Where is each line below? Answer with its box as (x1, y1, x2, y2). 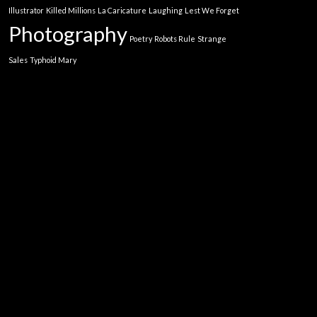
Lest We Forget (185, 6, 240, 16)
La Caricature (98, 6, 147, 16)
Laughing (149, 6, 183, 16)
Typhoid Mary (30, 55, 77, 65)
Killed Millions (46, 6, 96, 16)
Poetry (129, 34, 153, 44)
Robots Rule (154, 34, 196, 44)
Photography (8, 21, 128, 47)
